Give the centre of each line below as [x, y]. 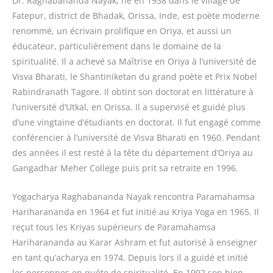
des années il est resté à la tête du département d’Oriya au [133, 153]
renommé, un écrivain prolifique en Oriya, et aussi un [122, 31]
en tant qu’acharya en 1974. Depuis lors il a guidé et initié [130, 258]
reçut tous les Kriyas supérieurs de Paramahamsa [114, 227]
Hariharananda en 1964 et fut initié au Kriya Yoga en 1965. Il [136, 212]
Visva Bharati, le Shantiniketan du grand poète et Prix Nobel [135, 77]
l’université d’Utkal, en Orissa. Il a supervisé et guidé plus [129, 107]
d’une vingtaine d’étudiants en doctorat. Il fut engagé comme [136, 122]
